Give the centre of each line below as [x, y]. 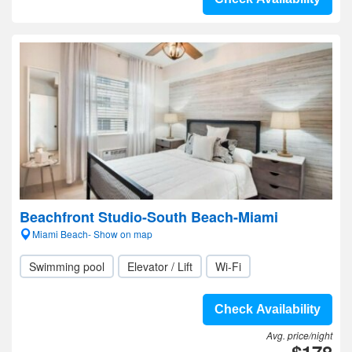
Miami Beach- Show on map [92, 234]
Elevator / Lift [160, 266]
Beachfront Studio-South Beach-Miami [149, 217]
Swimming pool [67, 266]
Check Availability [268, 309]
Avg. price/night [299, 335]
